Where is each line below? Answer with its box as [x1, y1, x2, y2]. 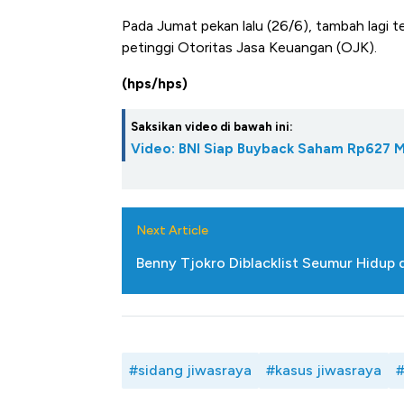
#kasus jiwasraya [266, 362, 381, 380]
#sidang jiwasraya [129, 362, 252, 380]
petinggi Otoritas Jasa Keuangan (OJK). [122, 39, 377, 57]
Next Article [136, 223, 208, 239]
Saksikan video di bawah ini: [131, 120, 293, 134]
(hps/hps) [122, 75, 188, 93]
